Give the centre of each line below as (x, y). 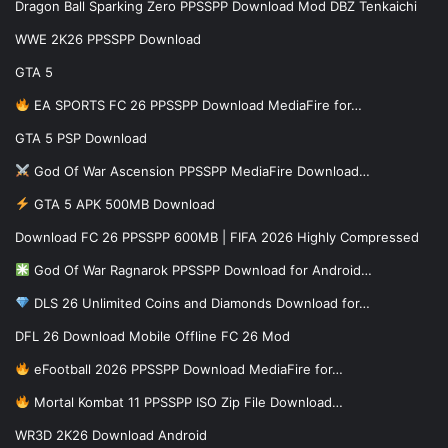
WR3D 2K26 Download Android (111, 435)
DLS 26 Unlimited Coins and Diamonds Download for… (199, 303)
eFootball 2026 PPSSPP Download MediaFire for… (186, 369)
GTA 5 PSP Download (81, 138)
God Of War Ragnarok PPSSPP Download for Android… (200, 270)
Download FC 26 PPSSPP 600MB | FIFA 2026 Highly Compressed (217, 237)
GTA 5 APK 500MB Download (122, 204)
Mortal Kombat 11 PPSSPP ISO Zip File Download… (186, 402)
